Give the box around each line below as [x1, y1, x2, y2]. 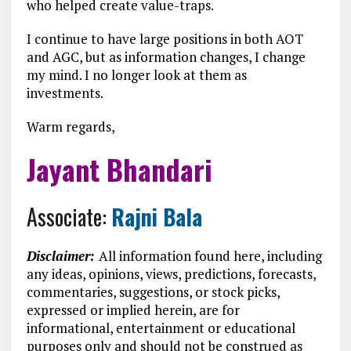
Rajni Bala [110, 201, 202, 233]
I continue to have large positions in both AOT [26, 30, 303, 48]
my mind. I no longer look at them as [26, 66, 247, 84]
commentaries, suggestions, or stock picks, [26, 283, 280, 301]
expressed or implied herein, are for [26, 301, 240, 319]
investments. [26, 84, 103, 102]
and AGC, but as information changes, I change [26, 48, 306, 66]
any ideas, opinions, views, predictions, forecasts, [26, 265, 316, 283]
